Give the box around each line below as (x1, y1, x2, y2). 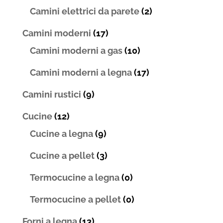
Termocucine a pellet (29, 194, 121, 205)
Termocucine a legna (29, 172, 119, 183)
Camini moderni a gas (29, 45, 122, 56)
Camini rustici (22, 89, 81, 100)
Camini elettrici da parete (29, 6, 139, 17)
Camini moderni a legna (29, 67, 132, 78)
